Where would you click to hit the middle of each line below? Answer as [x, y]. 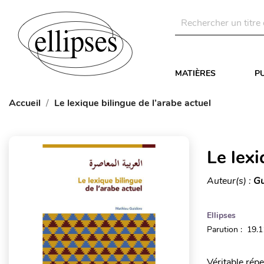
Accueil [25, 103]
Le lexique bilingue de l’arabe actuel [133, 103]
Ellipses [221, 215]
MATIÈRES [195, 73]
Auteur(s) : [230, 181]
